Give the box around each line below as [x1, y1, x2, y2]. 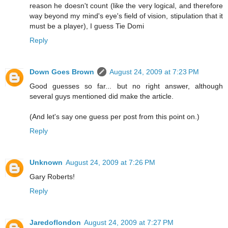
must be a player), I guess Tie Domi [30, 22, 144, 31]
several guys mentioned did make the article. [30, 92, 174, 101]
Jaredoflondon [30, 218, 81, 226]
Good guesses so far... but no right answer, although [30, 82, 223, 91]
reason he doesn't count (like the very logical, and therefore [30, 2, 223, 10]
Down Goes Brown [30, 68, 94, 76]
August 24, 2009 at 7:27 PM [84, 218, 174, 226]
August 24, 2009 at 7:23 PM [109, 68, 199, 76]
